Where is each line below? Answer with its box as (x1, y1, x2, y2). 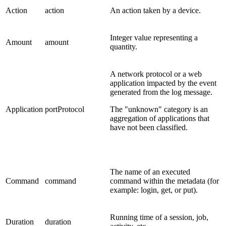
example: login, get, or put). (110, 185, 198, 194)
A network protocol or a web (110, 69, 202, 78)
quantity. (110, 42, 137, 51)
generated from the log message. (110, 87, 212, 96)
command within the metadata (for (110, 176, 219, 185)
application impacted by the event (110, 78, 216, 87)
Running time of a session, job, (110, 212, 208, 221)
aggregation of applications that (110, 114, 209, 123)
